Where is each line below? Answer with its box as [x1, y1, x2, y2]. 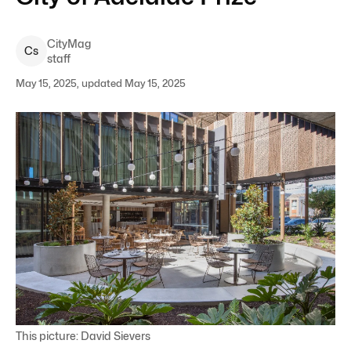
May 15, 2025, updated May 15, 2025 [16, 77, 186, 89]
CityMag [47, 37, 91, 50]
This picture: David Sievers [16, 328, 150, 342]
